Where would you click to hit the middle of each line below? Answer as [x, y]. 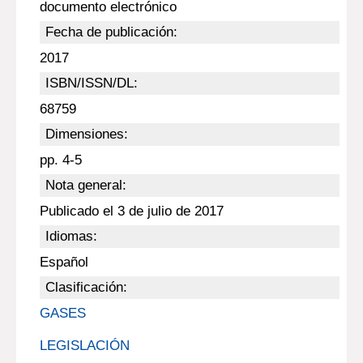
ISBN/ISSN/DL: [91, 83]
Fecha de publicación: [111, 32]
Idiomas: [71, 236]
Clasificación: [86, 287]
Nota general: [85, 185]
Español [64, 262]
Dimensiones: [86, 134]
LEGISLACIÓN [84, 346]
